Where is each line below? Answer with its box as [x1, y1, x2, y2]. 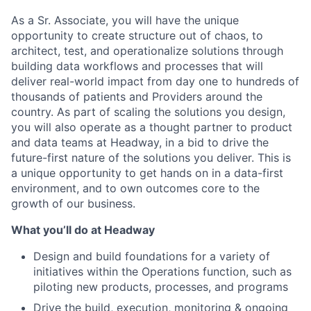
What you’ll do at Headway [11, 223, 155, 237]
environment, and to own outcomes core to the [11, 181, 260, 195]
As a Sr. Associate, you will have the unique [11, 13, 239, 27]
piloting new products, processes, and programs [33, 280, 288, 294]
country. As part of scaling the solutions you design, [11, 105, 285, 119]
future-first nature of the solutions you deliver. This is [11, 151, 291, 165]
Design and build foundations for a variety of [33, 249, 270, 263]
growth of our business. [11, 196, 135, 210]
